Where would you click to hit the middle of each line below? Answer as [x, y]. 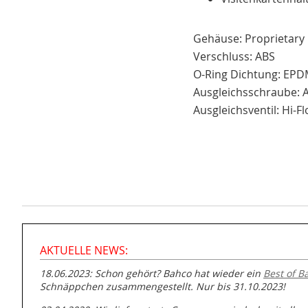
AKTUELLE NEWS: [84, 251]
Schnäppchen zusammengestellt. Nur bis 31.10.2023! [163, 287]
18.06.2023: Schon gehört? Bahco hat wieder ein [152, 274]
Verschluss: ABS [234, 57]
